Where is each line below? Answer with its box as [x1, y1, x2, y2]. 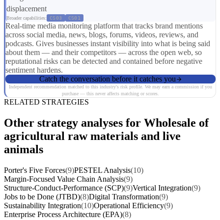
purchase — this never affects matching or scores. [62, 91, 159, 97]
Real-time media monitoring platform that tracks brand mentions [5, 22, 203, 30]
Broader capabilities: [6, 15, 47, 21]
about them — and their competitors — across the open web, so [5, 48, 202, 57]
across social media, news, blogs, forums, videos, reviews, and [5, 30, 198, 39]
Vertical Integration [133, 184, 192, 192]
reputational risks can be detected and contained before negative [5, 57, 202, 66]
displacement [6, 4, 47, 13]
